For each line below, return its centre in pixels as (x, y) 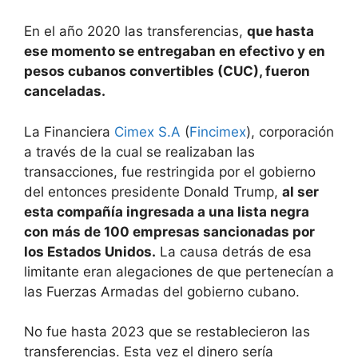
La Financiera (69, 131)
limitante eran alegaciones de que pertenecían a (179, 271)
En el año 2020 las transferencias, (135, 32)
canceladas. (66, 91)
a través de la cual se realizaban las (139, 151)
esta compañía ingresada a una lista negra (167, 211)
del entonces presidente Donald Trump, (153, 191)
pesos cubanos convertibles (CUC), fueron (167, 72)
